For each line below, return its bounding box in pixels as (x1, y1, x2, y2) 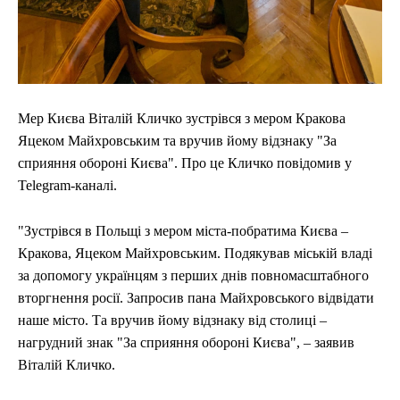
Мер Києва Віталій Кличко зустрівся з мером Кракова (18, 110, 346, 126)
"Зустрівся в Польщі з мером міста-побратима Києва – (18, 222, 348, 238)
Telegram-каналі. (18, 177, 117, 193)
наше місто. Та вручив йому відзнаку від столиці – (18, 312, 327, 328)
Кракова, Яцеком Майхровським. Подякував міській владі (18, 245, 372, 261)
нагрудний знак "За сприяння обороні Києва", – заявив (18, 334, 354, 350)
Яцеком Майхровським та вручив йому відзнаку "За (18, 132, 337, 148)
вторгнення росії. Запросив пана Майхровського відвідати (18, 289, 374, 305)
